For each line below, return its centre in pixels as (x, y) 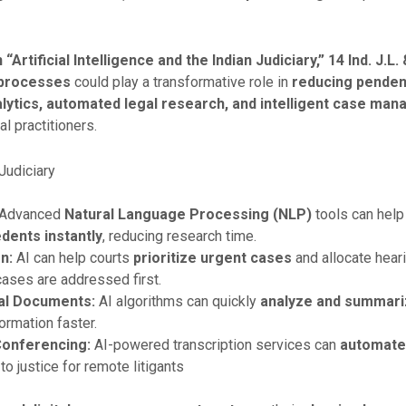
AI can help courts (72, 257)
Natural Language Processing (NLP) (188, 214)
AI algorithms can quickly (177, 301)
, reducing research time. (179, 236)
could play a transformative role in (181, 82)
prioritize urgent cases (212, 257)
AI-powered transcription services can (215, 344)
